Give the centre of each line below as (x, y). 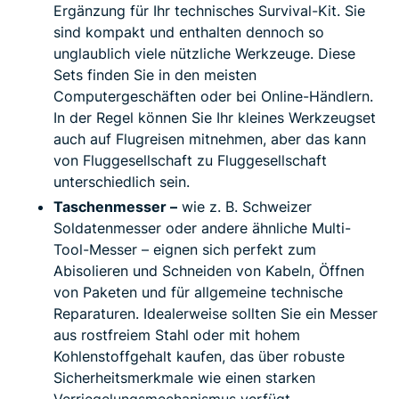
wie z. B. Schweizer (244, 207)
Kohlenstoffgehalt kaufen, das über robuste (199, 357)
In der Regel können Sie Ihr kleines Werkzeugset (215, 118)
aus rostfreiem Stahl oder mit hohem (177, 335)
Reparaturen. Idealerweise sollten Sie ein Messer (216, 314)
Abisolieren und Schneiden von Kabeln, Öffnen (209, 271)
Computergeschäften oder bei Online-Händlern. (213, 97)
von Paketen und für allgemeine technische (198, 293)
